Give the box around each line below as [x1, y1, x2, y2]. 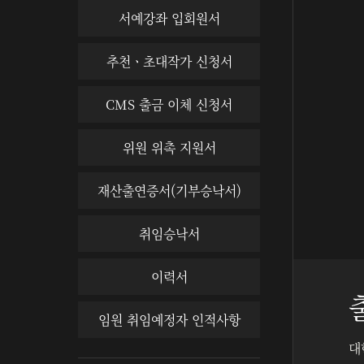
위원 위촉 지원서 [122, 138, 216, 157]
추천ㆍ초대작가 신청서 [106, 52, 232, 71]
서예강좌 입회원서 [118, 9, 220, 28]
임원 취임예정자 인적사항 [97, 310, 240, 329]
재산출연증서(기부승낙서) [97, 181, 241, 200]
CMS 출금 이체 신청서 [106, 95, 232, 114]
